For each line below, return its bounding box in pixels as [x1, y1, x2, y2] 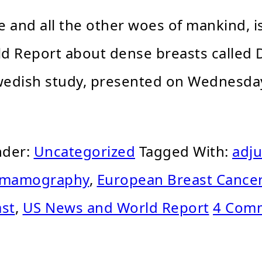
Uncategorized [33, 141, 135, 161]
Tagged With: [139, 141, 232, 161]
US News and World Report [22, 197, 209, 217]
